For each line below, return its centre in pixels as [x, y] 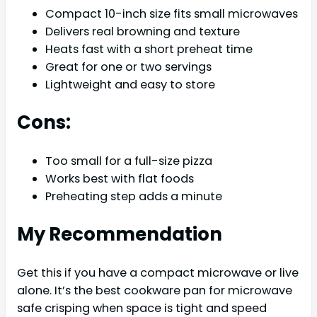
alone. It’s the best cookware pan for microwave [155, 291]
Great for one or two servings [128, 67]
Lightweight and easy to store [130, 85]
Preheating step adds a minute [134, 197]
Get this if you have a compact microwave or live [158, 273]
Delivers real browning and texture [143, 32]
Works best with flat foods [120, 179]
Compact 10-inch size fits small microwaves [172, 14]
